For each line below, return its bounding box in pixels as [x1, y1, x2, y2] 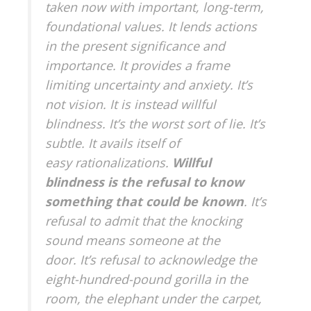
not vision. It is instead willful [45, 95, 216, 112]
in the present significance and [45, 37, 225, 54]
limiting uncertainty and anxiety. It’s [45, 76, 253, 93]
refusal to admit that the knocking [45, 212, 242, 229]
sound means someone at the [45, 231, 220, 249]
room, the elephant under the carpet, [45, 289, 262, 307]
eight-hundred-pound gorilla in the [45, 270, 248, 287]
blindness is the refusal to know [45, 173, 244, 190]
